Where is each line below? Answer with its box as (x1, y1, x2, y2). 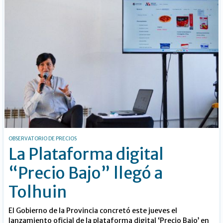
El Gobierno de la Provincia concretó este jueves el (8, 206, 178, 216)
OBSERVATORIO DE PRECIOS (8, 135, 77, 142)
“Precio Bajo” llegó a (8, 163, 163, 184)
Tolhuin (8, 182, 67, 203)
